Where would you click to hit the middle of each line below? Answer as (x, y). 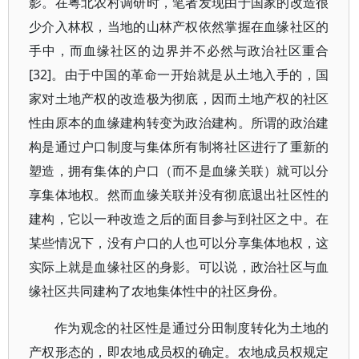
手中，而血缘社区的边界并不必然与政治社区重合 (179, 50)
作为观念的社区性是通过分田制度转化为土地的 (192, 328)
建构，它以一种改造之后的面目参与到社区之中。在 (179, 219)
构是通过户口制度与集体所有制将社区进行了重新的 (179, 147)
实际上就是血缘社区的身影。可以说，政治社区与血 (179, 267)
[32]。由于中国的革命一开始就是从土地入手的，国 (179, 75)
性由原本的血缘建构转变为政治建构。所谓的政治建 (179, 123)
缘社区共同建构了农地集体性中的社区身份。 (157, 291)
